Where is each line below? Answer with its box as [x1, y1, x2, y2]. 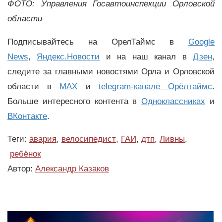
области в [7, 81, 60, 91]
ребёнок [10, 149, 41, 159]
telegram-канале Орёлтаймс [98, 81, 213, 91]
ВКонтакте [7, 111, 47, 121]
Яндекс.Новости [37, 52, 100, 61]
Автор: [7, 164, 35, 174]
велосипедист [61, 134, 116, 144]
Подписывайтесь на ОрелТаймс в [7, 37, 188, 47]
